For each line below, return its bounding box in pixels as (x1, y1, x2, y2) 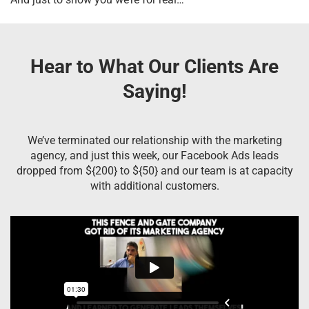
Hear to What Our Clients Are (30, 54, 279, 78)
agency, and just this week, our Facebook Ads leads (30, 148, 279, 162)
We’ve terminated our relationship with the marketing (27, 133, 282, 147)
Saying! (122, 79, 187, 103)
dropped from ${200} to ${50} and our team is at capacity (16, 163, 293, 177)
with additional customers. (90, 179, 219, 192)
